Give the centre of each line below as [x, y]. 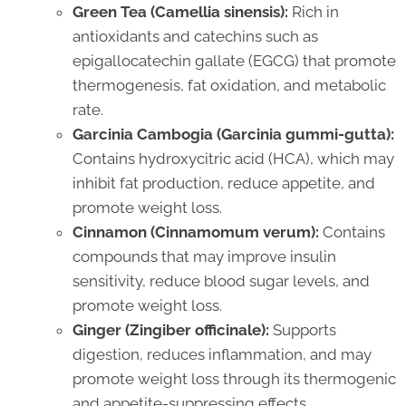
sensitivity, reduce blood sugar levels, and [221, 280]
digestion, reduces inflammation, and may [222, 354]
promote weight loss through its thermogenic [234, 378]
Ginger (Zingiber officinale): [171, 329]
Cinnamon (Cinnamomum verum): [196, 232]
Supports [303, 329]
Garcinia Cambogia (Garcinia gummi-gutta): [233, 134]
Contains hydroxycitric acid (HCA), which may [233, 158]
